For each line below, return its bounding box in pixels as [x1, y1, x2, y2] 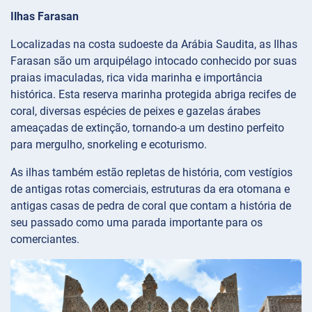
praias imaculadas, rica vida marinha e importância [10, 70, 263, 84]
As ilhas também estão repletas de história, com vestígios [10, 165, 292, 179]
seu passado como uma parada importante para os [10, 215, 263, 229]
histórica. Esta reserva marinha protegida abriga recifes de [10, 87, 296, 101]
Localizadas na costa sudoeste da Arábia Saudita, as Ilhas [10, 37, 297, 51]
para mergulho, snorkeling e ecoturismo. [10, 137, 207, 151]
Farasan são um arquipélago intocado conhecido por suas [10, 54, 297, 68]
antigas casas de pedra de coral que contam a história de [10, 198, 291, 212]
